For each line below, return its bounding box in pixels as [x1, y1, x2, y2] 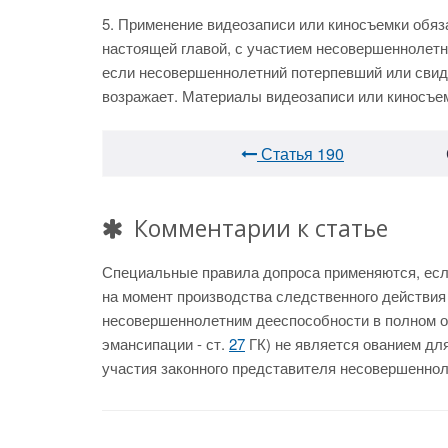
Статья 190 [257, 142, 344, 165]
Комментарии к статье [128, 212, 388, 244]
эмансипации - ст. [102, 333, 229, 354]
